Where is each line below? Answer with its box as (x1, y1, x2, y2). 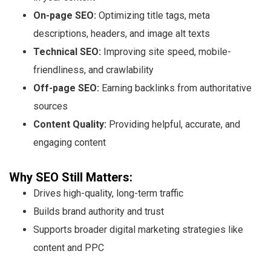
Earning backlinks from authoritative (99, 82, 252, 94)
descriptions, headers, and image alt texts (33, 27, 210, 39)
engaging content (33, 136, 106, 148)
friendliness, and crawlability (33, 64, 154, 76)
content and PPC (33, 241, 104, 253)
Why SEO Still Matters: (9, 169, 132, 184)
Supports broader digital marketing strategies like (33, 223, 243, 235)
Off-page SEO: (33, 82, 99, 94)
